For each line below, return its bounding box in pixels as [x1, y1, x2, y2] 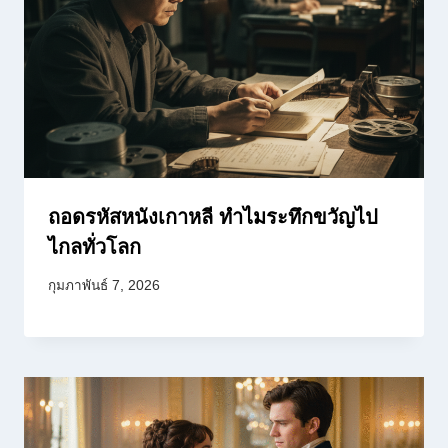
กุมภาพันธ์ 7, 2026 [48, 278, 160, 294]
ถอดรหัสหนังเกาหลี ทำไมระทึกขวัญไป [48, 205, 378, 228]
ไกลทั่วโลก [48, 235, 141, 258]
